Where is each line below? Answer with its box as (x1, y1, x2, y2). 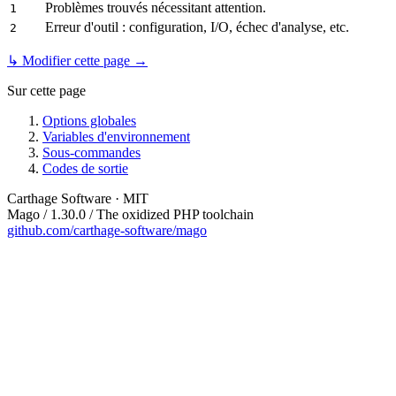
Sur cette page (7, 83, 86, 99)
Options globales (42, 113, 136, 129)
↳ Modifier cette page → (7, 53, 148, 69)
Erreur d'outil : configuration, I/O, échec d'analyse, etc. (45, 19, 349, 35)
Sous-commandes (42, 145, 141, 161)
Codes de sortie (42, 161, 128, 177)
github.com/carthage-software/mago (7, 223, 207, 239)
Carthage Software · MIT (7, 191, 148, 207)
